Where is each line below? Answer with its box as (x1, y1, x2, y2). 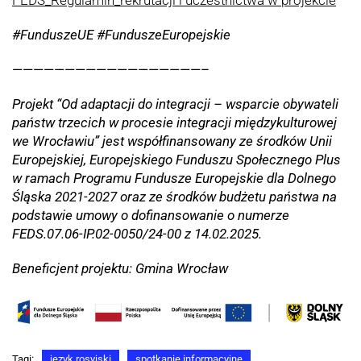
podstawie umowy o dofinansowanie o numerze (12, 207, 289, 224)
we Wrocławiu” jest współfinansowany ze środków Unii (12, 133, 332, 150)
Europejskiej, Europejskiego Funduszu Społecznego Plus (12, 151, 341, 168)
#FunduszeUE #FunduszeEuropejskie (12, 27, 230, 44)
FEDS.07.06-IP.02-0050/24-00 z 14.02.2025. (12, 226, 262, 243)
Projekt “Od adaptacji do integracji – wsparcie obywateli (12, 96, 338, 113)
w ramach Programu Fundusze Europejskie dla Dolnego (12, 170, 336, 187)
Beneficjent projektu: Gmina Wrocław (12, 260, 228, 277)
